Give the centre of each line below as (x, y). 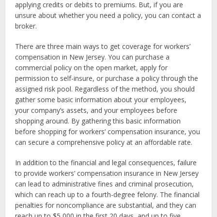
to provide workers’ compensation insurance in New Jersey (107, 173)
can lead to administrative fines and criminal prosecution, (105, 184)
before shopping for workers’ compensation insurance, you (108, 132)
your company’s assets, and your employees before (96, 110)
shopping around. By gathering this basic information (98, 121)
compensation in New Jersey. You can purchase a (93, 57)
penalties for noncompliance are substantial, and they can (106, 205)
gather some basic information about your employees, (101, 100)
